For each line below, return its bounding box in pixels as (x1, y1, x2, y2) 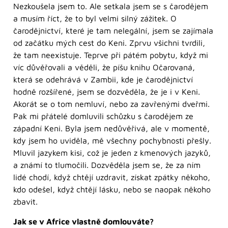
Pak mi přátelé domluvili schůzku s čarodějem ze (13, 111, 193, 121)
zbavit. (13, 197, 38, 207)
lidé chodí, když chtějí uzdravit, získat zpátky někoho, (13, 173, 210, 182)
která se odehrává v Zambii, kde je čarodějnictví (13, 75, 193, 84)
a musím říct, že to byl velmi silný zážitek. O (13, 14, 177, 23)
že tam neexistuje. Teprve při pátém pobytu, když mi (13, 50, 208, 60)
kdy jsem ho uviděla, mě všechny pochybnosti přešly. (13, 136, 211, 146)
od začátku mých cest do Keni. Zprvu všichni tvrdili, (13, 38, 205, 48)
